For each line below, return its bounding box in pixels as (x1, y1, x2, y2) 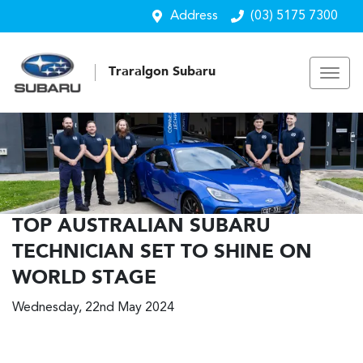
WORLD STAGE (12, 268, 156, 288)
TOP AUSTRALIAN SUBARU (12, 216, 271, 237)
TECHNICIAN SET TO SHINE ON (12, 242, 312, 263)
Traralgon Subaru (109, 66, 216, 79)
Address (170, 10, 218, 23)
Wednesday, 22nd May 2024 (12, 301, 174, 314)
